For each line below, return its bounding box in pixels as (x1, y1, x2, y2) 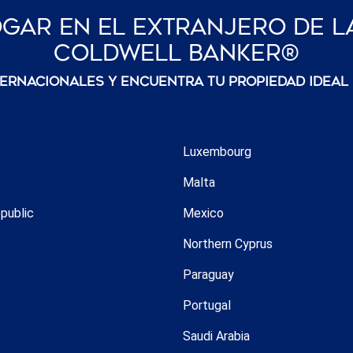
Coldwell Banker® (54, 39, 299, 66)
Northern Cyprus (183, 236, 273, 251)
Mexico (183, 205, 224, 221)
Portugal (183, 297, 231, 313)
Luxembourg (183, 143, 251, 159)
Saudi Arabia (183, 328, 250, 344)
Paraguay (183, 266, 234, 282)
